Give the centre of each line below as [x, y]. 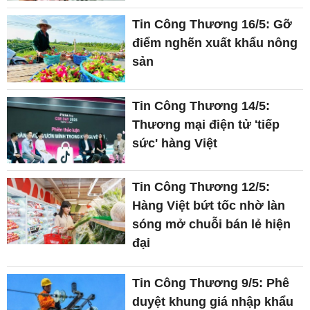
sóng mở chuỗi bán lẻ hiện [212, 224]
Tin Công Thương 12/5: [201, 186]
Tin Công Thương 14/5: [201, 106]
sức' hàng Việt [175, 143]
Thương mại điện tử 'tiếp [206, 124]
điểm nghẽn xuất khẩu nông [215, 43]
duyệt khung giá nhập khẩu [213, 301]
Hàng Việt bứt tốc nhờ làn [209, 205]
